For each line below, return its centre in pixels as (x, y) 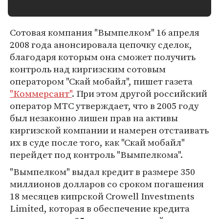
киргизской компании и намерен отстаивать (109, 130)
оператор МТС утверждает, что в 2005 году (104, 106)
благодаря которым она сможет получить (103, 57)
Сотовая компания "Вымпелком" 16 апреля (105, 32)
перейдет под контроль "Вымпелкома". (96, 154)
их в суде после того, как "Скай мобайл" (97, 142)
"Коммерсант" (41, 93)
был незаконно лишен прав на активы (94, 118)
